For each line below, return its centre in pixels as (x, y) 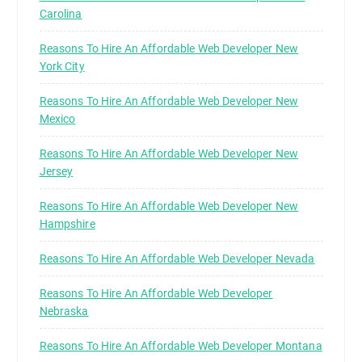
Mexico (57, 119)
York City (62, 67)
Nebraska (64, 311)
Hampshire (67, 224)
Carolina (61, 14)
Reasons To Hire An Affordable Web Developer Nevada (177, 259)
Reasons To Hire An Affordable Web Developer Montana (181, 346)
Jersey (56, 172)
